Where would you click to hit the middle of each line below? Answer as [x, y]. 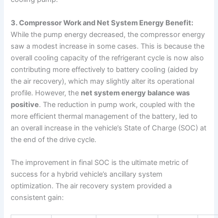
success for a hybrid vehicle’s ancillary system [87, 174]
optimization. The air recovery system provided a [91, 186]
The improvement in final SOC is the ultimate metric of [100, 162]
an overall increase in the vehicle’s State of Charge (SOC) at [109, 128]
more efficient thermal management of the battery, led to [104, 116]
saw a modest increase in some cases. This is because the [108, 46]
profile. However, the [46, 93]
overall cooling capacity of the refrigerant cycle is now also [108, 58]
